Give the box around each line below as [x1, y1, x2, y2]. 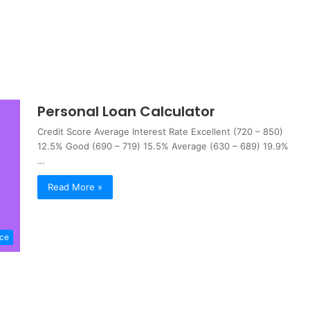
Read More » [48, 181, 102, 192]
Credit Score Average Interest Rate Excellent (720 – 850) [37, 126, 283, 137]
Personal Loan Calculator [37, 102, 215, 121]
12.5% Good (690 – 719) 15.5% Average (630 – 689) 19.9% [37, 140, 289, 152]
